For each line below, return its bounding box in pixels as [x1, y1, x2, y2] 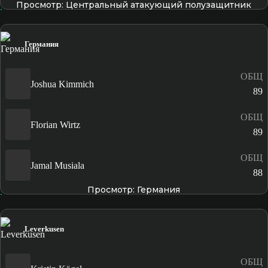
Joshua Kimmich [31, 78, 94, 89]
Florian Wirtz [31, 119, 80, 130]
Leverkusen [25, 224, 64, 234]
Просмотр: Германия [87, 184, 181, 196]
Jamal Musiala [31, 160, 84, 170]
